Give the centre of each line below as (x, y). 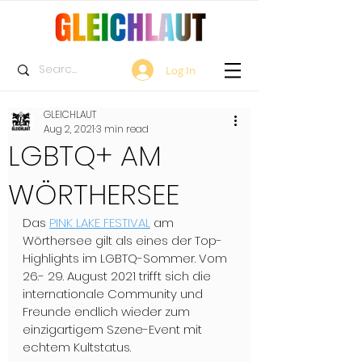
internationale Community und (114, 294)
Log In (180, 70)
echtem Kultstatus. (77, 347)
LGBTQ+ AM (85, 156)
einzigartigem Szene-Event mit (114, 329)
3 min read (122, 129)
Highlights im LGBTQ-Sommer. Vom (126, 258)
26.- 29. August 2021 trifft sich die (118, 276)
